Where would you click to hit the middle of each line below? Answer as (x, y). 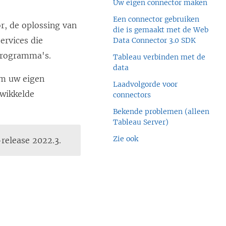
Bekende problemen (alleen (161, 111)
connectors (132, 95)
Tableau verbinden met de (159, 57)
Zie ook (126, 139)
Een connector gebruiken (156, 19)
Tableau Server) (141, 122)
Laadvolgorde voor (146, 84)
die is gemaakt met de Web (161, 30)
